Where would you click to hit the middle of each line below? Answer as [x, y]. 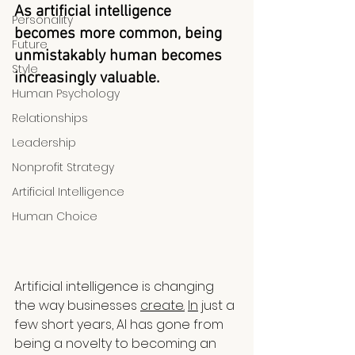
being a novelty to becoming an [117, 344]
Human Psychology [66, 94]
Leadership [44, 143]
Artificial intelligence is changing [116, 287]
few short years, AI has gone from [120, 325]
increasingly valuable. [87, 78]
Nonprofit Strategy [63, 167]
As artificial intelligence [95, 12]
